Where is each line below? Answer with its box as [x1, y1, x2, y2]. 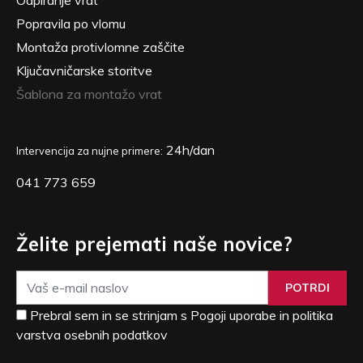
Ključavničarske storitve [16, 62, 152, 79]
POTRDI [285, 280, 330, 295]
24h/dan [163, 141, 215, 158]
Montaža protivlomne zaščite [16, 38, 185, 55]
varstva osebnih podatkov [16, 326, 168, 343]
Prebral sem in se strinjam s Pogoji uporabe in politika [30, 306, 333, 323]
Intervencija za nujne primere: [16, 143, 163, 157]
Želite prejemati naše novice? [16, 231, 293, 256]
